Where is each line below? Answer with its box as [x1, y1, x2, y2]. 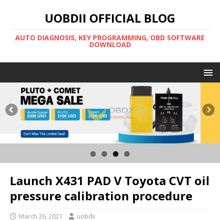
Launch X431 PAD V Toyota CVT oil [10, 172, 210, 189]
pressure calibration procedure [10, 188, 192, 204]
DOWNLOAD [89, 40, 131, 49]
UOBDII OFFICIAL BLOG [45, 10, 175, 26]
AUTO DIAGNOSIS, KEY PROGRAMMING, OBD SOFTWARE [15, 33, 205, 42]
